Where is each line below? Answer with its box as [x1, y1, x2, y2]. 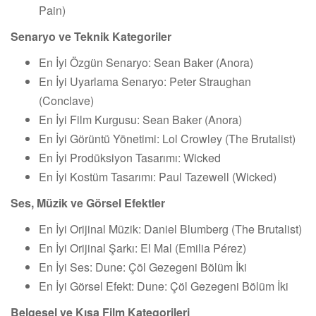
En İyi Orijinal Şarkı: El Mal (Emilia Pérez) [39, 239, 246, 256]
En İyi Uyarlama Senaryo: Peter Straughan [39, 73, 251, 90]
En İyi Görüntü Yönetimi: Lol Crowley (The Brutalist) [39, 130, 296, 147]
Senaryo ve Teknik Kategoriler [11, 28, 171, 44]
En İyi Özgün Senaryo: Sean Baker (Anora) [39, 54, 253, 71]
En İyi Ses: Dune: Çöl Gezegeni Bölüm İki [39, 258, 247, 275]
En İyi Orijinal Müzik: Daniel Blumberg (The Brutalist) [39, 220, 302, 237]
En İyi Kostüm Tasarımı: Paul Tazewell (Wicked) [39, 168, 276, 185]
